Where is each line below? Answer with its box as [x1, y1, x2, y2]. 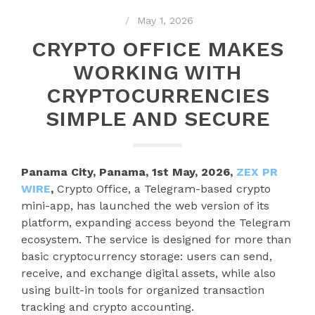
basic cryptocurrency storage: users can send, [21, 249, 272, 263]
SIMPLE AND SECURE [45, 105, 270, 131]
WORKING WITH [73, 59, 242, 84]
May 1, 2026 [137, 14, 193, 26]
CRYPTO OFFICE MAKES [32, 36, 283, 61]
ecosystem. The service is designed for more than [21, 232, 291, 246]
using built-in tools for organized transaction [21, 283, 264, 297]
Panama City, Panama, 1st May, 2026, [21, 165, 236, 179]
